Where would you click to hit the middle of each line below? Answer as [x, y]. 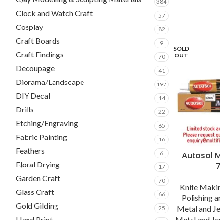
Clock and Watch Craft [54, 13]
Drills [25, 109]
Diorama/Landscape [50, 82]
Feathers [30, 151]
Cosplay [29, 27]
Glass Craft [35, 192]
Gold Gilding [37, 206]
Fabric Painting [41, 137]
